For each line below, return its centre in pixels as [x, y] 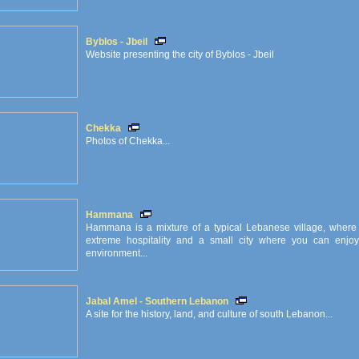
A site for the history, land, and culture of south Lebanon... [209, 314]
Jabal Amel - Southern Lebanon [157, 301]
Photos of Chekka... [128, 141]
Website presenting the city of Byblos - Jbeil [180, 54]
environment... [117, 253]
